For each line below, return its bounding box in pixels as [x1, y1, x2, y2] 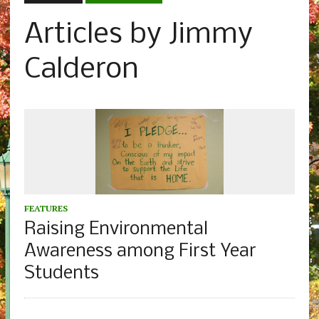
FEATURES [23, 203, 68, 214]
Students [23, 264, 99, 284]
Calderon [23, 55, 139, 86]
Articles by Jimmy [23, 20, 253, 51]
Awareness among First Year [23, 242, 256, 262]
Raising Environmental [23, 220, 208, 240]
